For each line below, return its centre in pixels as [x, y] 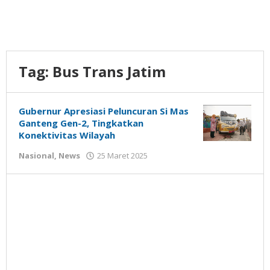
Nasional [36, 155]
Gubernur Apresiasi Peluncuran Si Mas [104, 111]
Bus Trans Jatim [109, 71]
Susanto [170, 177]
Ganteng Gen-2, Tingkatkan [81, 123]
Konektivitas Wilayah [67, 135]
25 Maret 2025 [122, 155]
